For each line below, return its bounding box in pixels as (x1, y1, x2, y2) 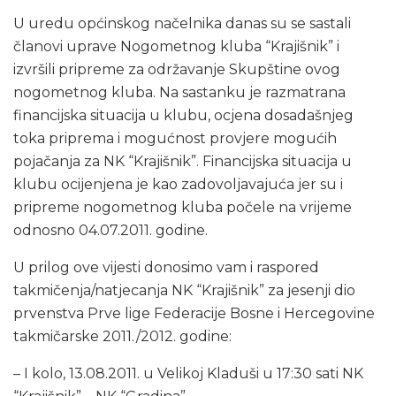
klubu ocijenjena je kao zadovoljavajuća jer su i (13, 175, 343, 193)
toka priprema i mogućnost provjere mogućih (13, 129, 337, 147)
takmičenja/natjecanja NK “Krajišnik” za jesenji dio (13, 281, 355, 299)
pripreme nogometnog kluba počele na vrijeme (13, 198, 352, 216)
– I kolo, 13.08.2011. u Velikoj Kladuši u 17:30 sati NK (13, 364, 363, 382)
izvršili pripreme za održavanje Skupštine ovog (13, 60, 340, 78)
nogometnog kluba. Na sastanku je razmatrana (13, 83, 346, 101)
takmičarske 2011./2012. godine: (13, 327, 232, 345)
